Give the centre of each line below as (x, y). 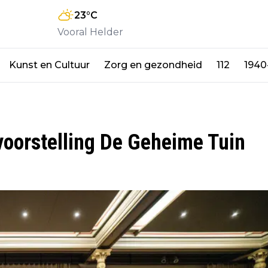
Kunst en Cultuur (49, 65)
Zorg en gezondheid (153, 65)
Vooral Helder (90, 32)
